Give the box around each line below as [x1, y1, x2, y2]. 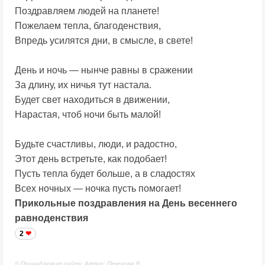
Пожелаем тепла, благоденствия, [15, 21, 161, 31]
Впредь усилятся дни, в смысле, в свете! [15, 35, 193, 46]
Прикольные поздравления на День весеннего [15, 198, 237, 209]
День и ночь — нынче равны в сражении [15, 65, 193, 76]
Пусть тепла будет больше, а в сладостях [15, 169, 195, 179]
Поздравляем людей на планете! [15, 6, 159, 17]
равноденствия [15, 213, 88, 224]
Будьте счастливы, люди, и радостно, [15, 139, 177, 150]
